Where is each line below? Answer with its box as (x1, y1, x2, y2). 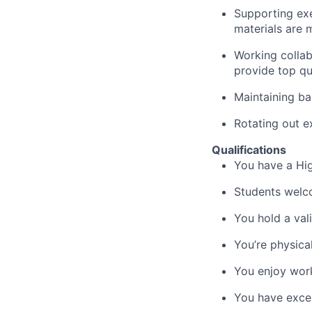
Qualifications (212, 142, 286, 157)
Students (234, 184, 284, 198)
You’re (234, 237, 267, 251)
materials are (234, 21, 306, 36)
